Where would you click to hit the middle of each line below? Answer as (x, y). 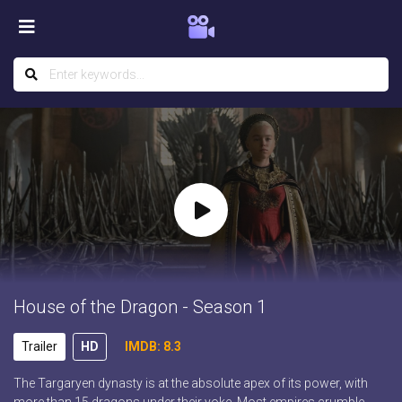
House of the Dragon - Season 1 (140, 307)
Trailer (39, 347)
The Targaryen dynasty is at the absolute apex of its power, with (191, 384)
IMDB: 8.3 (153, 347)
